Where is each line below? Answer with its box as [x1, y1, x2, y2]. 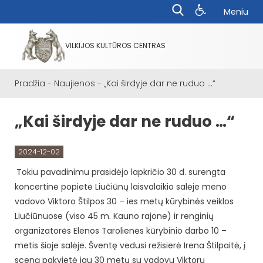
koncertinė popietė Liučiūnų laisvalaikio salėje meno [15, 180, 227, 193]
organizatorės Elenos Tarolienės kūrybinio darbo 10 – [15, 224, 227, 237]
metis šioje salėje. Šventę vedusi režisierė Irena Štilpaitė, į [15, 239, 245, 251]
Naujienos [54, 77, 95, 89]
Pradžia [15, 77, 45, 89]
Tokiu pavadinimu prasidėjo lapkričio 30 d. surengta [16, 166, 225, 178]
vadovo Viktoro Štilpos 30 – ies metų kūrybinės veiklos [15, 195, 234, 207]
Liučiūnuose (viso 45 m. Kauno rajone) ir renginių [15, 210, 214, 222]
